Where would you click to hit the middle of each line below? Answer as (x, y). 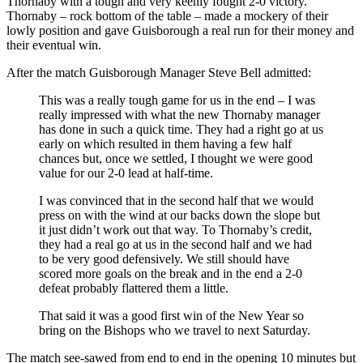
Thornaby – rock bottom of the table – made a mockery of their (167, 15)
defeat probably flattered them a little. (134, 288)
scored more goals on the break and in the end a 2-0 (171, 273)
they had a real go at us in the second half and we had (175, 244)
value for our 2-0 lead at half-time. (126, 173)
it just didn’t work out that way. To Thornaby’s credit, (175, 229)
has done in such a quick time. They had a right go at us (181, 129)
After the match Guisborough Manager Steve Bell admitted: (159, 72)
